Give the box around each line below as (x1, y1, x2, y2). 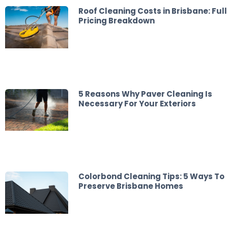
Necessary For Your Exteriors (78, 98, 196, 109)
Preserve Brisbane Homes (78, 181, 183, 192)
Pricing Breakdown (78, 15, 155, 26)
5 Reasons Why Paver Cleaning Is (78, 88, 212, 99)
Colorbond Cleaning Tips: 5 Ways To (78, 171, 224, 182)
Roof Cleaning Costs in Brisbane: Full (78, 6, 227, 17)
